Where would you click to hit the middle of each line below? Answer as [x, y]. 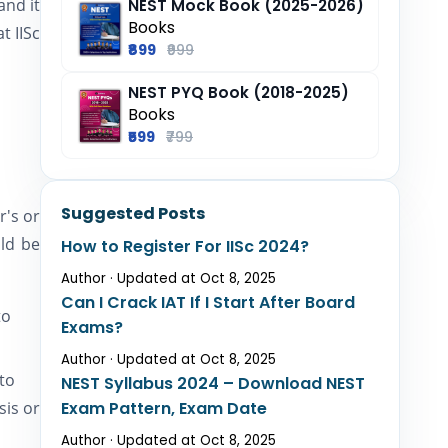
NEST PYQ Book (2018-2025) [238, 92]
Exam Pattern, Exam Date [164, 408]
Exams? [92, 327]
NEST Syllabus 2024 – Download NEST [213, 383]
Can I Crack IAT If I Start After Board [208, 302]
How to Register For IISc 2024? [185, 246]
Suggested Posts [133, 213]
